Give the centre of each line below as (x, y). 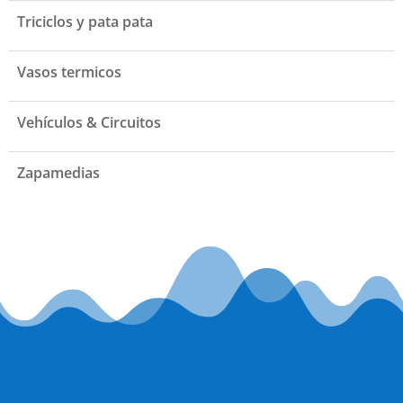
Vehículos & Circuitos (89, 122)
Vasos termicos (69, 72)
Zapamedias (58, 172)
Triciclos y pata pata (85, 21)
